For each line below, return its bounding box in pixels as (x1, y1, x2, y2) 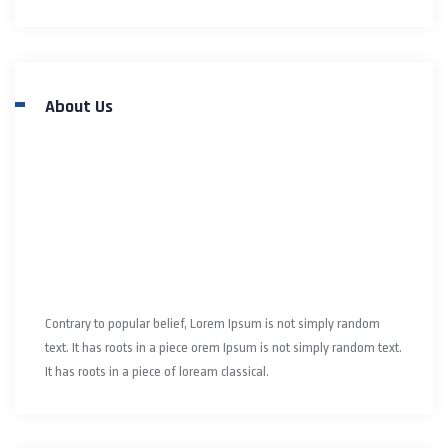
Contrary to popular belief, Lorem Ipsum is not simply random (45, 315, 380, 331)
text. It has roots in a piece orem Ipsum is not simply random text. (45, 339, 402, 355)
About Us (45, 94, 113, 118)
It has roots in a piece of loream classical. (45, 363, 269, 379)
